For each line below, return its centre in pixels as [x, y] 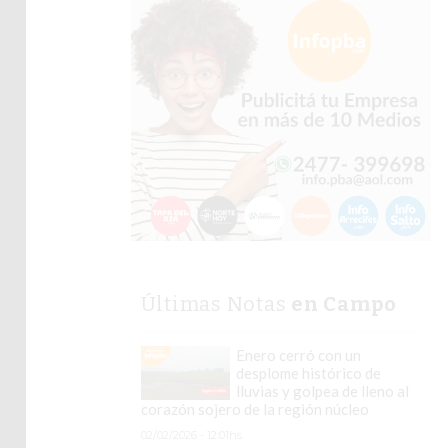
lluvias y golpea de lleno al [322, 391]
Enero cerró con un [298, 355]
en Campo [344, 304]
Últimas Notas [215, 304]
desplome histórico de [308, 373]
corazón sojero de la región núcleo [254, 409]
